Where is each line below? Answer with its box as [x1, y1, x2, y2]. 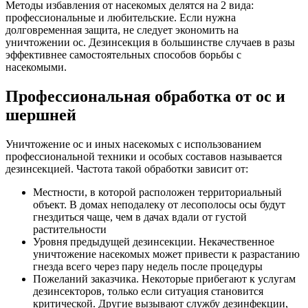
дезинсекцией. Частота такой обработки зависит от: [5, 163, 248, 175]
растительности [33, 223, 107, 236]
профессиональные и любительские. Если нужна [5, 12, 236, 24]
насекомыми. [5, 61, 67, 74]
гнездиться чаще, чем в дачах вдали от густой [33, 211, 247, 223]
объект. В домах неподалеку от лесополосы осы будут [33, 199, 285, 211]
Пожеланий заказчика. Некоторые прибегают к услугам [33, 273, 296, 285]
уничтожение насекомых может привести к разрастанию [33, 248, 300, 261]
